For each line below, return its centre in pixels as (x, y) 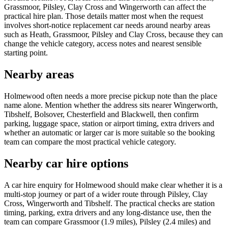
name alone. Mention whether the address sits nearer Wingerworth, (111, 105)
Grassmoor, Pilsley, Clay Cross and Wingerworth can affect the (105, 7)
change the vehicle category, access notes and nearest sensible (103, 44)
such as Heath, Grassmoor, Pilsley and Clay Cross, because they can (113, 35)
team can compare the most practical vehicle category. (90, 142)
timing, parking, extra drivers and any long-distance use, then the (108, 213)
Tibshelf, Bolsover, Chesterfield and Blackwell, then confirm (101, 115)
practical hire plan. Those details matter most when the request (104, 16)
